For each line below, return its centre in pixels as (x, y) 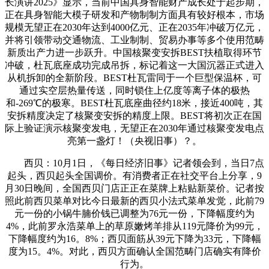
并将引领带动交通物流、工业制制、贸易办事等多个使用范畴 (134, 40)
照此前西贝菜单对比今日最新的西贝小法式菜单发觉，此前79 (134, 201)
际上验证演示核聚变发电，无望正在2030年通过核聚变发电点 (134, 128)
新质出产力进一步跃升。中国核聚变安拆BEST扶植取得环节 (134, 52)
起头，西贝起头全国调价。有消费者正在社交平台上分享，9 (134, 175)
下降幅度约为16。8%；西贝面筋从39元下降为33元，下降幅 (134, 238)
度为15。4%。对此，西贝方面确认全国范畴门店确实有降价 (134, 251)
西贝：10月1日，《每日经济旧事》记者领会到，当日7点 (134, 163)
